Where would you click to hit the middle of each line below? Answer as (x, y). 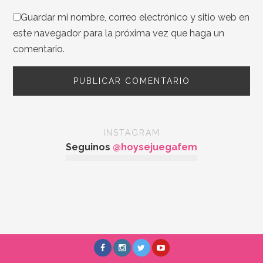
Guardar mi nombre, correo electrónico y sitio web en (135, 17)
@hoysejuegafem (155, 147)
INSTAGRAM (131, 133)
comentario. (39, 49)
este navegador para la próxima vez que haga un (119, 33)
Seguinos (89, 147)
